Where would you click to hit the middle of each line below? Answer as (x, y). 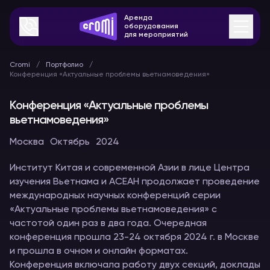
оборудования (151, 27)
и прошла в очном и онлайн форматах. (99, 251)
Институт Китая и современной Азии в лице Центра (130, 168)
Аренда (138, 18)
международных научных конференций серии (115, 196)
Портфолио (64, 65)
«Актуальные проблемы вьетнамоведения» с (113, 210)
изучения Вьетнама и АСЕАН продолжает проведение (135, 182)
